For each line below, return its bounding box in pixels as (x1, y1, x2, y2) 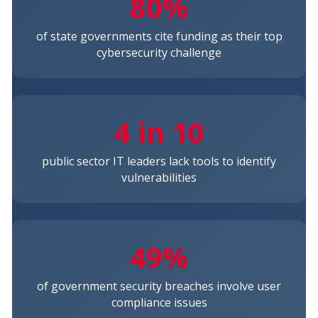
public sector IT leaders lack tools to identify (42, 153, 276, 169)
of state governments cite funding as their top (35, 28, 283, 44)
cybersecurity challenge (97, 44, 221, 60)
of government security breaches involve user (37, 278, 281, 294)
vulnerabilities (121, 169, 197, 185)
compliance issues (111, 294, 207, 310)
